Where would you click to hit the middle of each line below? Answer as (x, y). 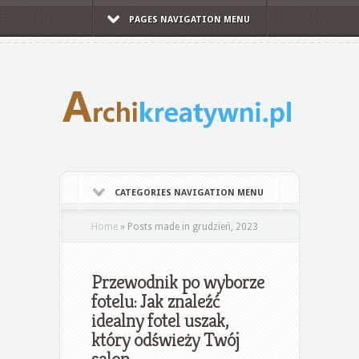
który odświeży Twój (165, 339)
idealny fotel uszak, (160, 320)
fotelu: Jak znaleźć (155, 301)
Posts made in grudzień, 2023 (192, 226)
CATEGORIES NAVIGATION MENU (189, 192)
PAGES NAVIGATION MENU (189, 20)
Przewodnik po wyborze (178, 282)
